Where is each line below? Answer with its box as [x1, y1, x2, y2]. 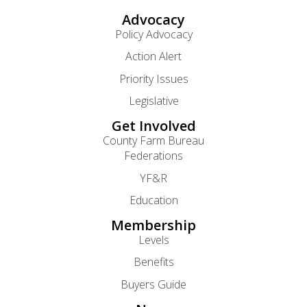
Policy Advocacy [114, 27, 193, 42]
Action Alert [125, 49, 182, 64]
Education [129, 193, 178, 208]
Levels [138, 232, 169, 248]
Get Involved [111, 116, 196, 136]
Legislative [128, 93, 179, 109]
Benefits [133, 254, 174, 270]
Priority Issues [119, 71, 188, 86]
